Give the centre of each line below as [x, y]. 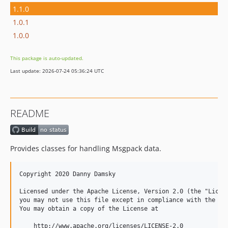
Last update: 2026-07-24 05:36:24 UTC [57, 71]
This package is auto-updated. [47, 58]
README [30, 113]
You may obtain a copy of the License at [89, 209]
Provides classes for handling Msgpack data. [86, 149]
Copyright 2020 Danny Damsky [67, 174]
